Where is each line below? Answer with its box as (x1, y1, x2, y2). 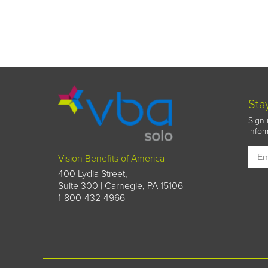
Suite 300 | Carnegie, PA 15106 (58, 180, 183, 193)
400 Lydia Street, (58, 168, 127, 181)
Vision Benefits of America (58, 153, 165, 165)
